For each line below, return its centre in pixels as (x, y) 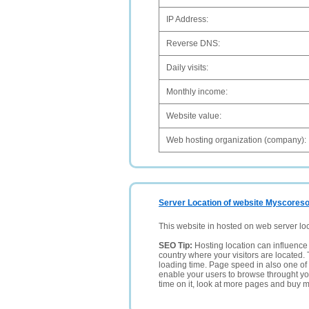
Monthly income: (197, 92)
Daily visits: (187, 68)
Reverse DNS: (193, 43)
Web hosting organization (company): (236, 140)
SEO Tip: (177, 246)
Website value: (194, 116)
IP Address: (187, 19)
